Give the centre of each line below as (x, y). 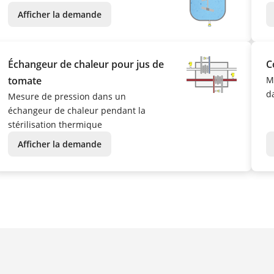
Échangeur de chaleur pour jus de (86, 65)
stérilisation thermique (55, 125)
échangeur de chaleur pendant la (76, 111)
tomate (24, 81)
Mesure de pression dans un (67, 97)
